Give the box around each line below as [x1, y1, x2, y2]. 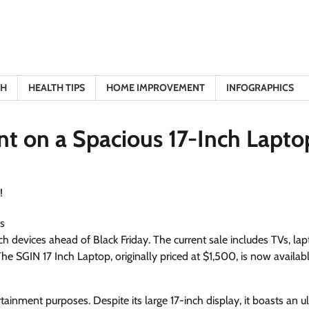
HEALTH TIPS [28, 81, 85, 94]
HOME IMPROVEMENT [106, 81, 205, 94]
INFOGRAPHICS [226, 81, 294, 94]
